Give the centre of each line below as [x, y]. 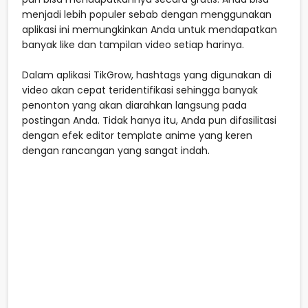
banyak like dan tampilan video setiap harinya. [133, 44]
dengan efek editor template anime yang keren [137, 135]
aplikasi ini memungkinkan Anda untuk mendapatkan [150, 29]
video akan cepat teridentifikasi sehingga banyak [140, 90]
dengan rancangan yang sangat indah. [116, 150]
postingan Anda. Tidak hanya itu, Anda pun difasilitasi [149, 120]
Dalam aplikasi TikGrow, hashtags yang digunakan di [147, 75]
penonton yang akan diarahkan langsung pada [134, 105]
